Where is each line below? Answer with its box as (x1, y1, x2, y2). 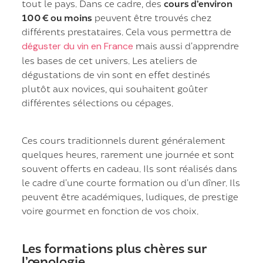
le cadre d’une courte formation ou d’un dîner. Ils (22, 177, 241, 188)
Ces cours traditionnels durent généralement (22, 134, 226, 146)
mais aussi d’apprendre (133, 40, 240, 52)
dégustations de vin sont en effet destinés (22, 69, 211, 80)
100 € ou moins (22, 12, 93, 23)
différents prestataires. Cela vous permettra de (22, 26, 232, 38)
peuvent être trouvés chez (92, 12, 212, 23)
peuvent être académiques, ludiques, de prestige (22, 191, 239, 203)
